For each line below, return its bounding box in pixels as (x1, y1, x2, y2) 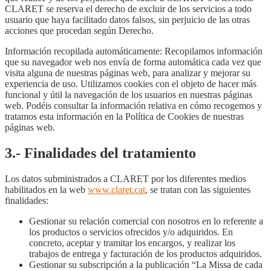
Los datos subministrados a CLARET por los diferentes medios (5, 174, 246, 184)
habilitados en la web (5, 184, 88, 195)
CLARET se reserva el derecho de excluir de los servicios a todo (5, 4, 252, 15)
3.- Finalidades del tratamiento (5, 145, 196, 162)
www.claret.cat (88, 184, 145, 195)
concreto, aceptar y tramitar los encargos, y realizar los (29, 238, 235, 249)
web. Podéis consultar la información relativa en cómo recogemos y (5, 100, 262, 111)
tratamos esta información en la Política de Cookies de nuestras (5, 111, 244, 122)
